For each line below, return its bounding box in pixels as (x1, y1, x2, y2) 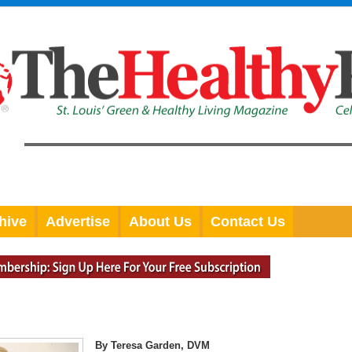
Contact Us (211, 214, 285, 229)
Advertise (46, 214, 110, 229)
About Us (129, 214, 192, 229)
